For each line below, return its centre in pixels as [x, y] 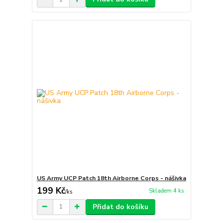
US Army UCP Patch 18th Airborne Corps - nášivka [111, 178]
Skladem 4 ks [166, 191]
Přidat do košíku [120, 207]
